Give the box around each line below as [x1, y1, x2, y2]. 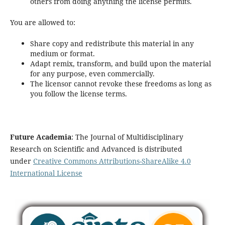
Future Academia [10, 132, 71, 142]
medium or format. [30, 49, 95, 59]
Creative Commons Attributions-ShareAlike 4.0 [33, 156, 191, 166]
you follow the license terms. [30, 89, 127, 99]
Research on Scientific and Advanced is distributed [10, 144, 182, 154]
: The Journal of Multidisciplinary [71, 132, 183, 142]
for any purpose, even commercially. [30, 69, 155, 79]
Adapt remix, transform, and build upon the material [30, 59, 211, 69]
